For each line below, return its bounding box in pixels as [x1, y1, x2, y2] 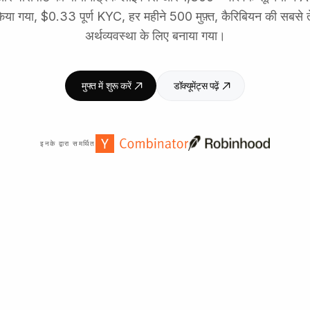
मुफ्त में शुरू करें [81, 79, 131, 91]
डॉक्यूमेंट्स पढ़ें [173, 79, 219, 91]
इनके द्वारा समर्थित [40, 138, 95, 147]
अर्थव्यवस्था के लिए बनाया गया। [84, 28, 226, 43]
